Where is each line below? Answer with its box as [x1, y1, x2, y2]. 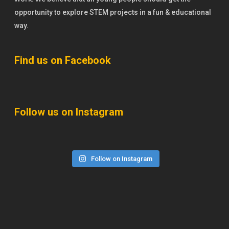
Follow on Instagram [91, 155, 153, 163]
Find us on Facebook [14, 54, 111, 66]
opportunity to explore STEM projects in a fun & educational [14, 8, 211, 16]
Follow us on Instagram [14, 106, 123, 118]
